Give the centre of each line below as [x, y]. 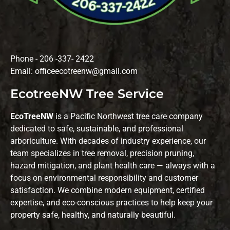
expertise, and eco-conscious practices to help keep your [111, 203]
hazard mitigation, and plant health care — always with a [113, 166]
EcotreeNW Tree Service [87, 94]
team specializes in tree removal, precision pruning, [102, 154]
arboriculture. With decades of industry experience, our [108, 141]
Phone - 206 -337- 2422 [52, 59]
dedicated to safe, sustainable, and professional [97, 129]
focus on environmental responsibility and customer [104, 178]
